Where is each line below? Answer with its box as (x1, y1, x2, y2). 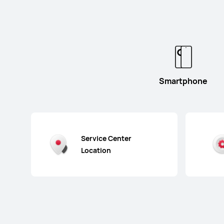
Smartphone (159, 75, 208, 86)
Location (81, 145, 111, 155)
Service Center (81, 133, 132, 143)
